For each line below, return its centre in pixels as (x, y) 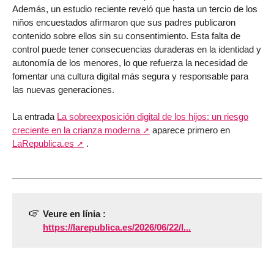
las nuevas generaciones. (63, 89)
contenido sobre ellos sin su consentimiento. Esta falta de (126, 35)
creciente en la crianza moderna (76, 130)
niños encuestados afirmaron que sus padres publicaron (124, 22)
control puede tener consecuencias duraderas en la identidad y (137, 49)
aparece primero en (190, 130)
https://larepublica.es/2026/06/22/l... (117, 227)
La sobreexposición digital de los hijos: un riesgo (153, 117)
